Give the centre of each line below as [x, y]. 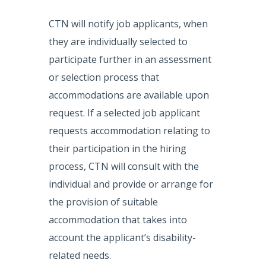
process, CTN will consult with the [124, 167]
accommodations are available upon [129, 95]
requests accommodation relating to [130, 131]
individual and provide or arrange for [131, 184]
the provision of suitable [104, 202]
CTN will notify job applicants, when [129, 24]
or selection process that [104, 77]
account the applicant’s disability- [123, 238]
